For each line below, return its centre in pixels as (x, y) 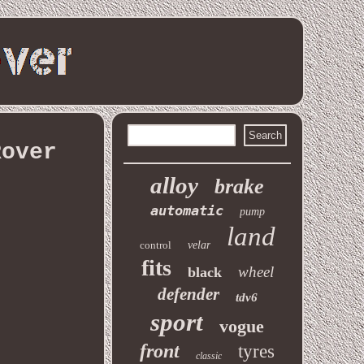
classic (209, 356)
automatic (186, 210)
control (155, 245)
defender (188, 294)
